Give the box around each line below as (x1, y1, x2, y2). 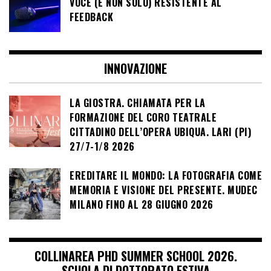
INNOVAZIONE (104, 59, 167, 77)
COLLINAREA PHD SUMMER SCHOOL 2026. (34, 247, 237, 266)
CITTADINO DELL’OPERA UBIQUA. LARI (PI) (70, 124, 251, 139)
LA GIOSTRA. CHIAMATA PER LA (70, 95, 206, 110)
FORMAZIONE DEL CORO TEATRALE (70, 109, 217, 125)
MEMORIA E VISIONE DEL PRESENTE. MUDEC (70, 183, 258, 198)
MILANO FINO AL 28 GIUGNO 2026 (70, 197, 214, 212)
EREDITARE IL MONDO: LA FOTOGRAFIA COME (70, 168, 262, 183)
